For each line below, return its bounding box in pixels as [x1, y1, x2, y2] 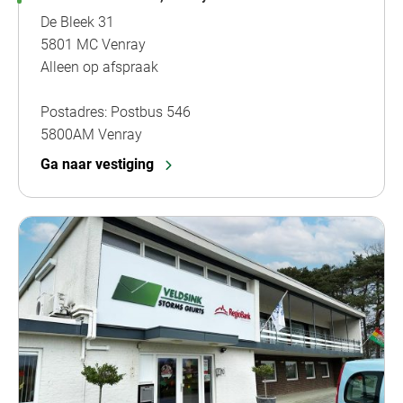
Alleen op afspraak [40, 58, 158, 76]
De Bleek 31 [40, 13, 114, 31]
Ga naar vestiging [40, 155, 154, 173]
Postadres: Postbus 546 [40, 103, 191, 121]
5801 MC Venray [40, 35, 146, 53]
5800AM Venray [40, 125, 142, 143]
